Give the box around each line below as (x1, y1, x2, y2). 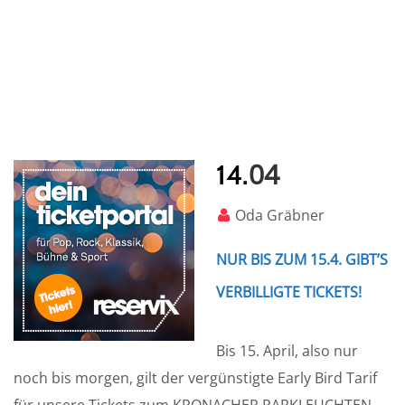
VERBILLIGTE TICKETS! (216, 282, 362, 302)
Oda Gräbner (235, 205, 325, 225)
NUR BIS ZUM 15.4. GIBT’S (216, 250, 388, 269)
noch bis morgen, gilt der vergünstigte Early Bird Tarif (14, 368, 377, 388)
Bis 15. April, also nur (216, 341, 358, 361)
